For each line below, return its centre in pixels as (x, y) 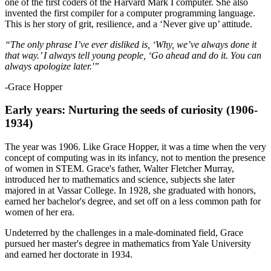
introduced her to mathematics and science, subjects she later (120, 180)
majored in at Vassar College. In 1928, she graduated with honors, (130, 191)
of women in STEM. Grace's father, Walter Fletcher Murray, (119, 169)
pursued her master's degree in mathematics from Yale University (128, 244)
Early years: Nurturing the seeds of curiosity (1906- (131, 110)
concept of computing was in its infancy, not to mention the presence (135, 158)
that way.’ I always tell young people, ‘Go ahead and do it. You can (133, 55)
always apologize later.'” (52, 66)
